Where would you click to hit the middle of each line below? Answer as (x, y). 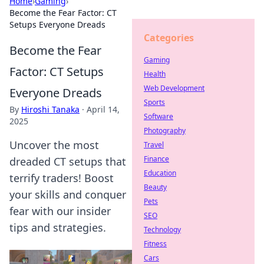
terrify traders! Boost (62, 178)
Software (159, 116)
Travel (154, 145)
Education (160, 173)
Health (155, 74)
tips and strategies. (58, 227)
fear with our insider (60, 211)
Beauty (155, 187)
